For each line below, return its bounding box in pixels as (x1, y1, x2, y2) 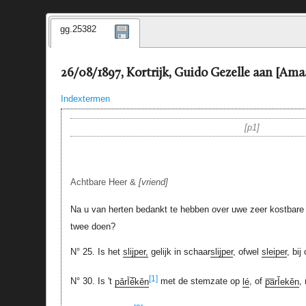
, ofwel (232, 247, 262, 258)
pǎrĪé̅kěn (114, 276, 149, 287)
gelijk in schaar (148, 247, 210, 258)
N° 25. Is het (70, 247, 123, 258)
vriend (141, 177, 165, 188)
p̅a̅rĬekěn (264, 276, 299, 287)
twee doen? (70, 221, 115, 232)
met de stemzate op (157, 276, 242, 287)
